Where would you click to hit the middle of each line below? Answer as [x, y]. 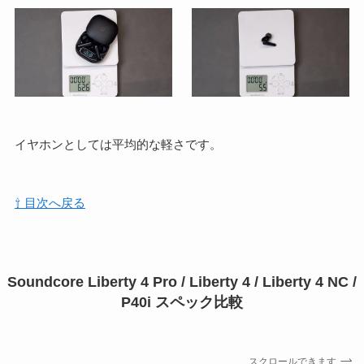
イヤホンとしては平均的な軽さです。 [118, 145]
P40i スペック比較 [182, 303]
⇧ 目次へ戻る [50, 203]
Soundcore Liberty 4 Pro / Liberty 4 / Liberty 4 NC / [182, 282]
